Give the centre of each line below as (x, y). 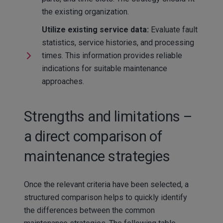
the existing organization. (85, 11)
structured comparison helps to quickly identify (106, 198)
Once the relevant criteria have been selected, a (106, 185)
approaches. (63, 81)
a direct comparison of (93, 137)
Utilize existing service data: (95, 29)
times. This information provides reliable (112, 55)
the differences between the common (89, 211)
